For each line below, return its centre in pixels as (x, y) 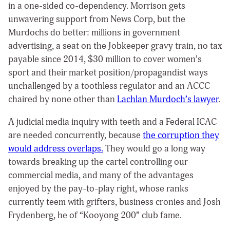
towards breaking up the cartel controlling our (98, 162)
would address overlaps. (56, 149)
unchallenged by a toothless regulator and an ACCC (109, 86)
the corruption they (181, 136)
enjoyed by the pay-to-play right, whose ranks (98, 189)
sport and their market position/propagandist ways (108, 73)
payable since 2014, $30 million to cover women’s (105, 60)
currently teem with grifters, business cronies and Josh (114, 202)
